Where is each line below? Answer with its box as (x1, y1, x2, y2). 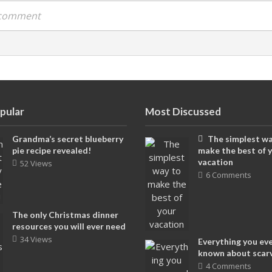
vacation (197, 157, 233, 167)
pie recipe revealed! (12, 145, 92, 155)
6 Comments (205, 169, 251, 180)
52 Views (20, 158, 53, 169)
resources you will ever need (12, 221, 126, 231)
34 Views (20, 234, 53, 245)
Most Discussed (145, 105, 221, 118)
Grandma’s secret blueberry (12, 134, 124, 144)
